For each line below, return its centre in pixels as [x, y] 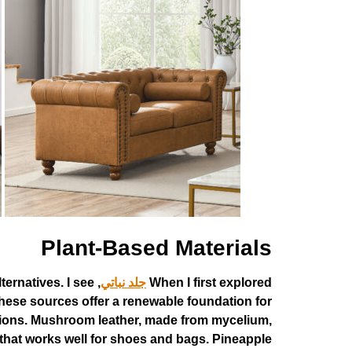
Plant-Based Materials [156, 248]
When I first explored [211, 283]
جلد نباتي [123, 283]
